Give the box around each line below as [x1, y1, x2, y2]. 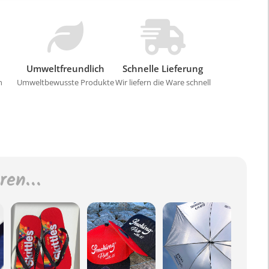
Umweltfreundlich [26, 62, 104, 74]
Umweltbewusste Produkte [17, 77, 114, 88]
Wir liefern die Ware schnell [115, 77, 211, 88]
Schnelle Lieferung [122, 62, 203, 74]
